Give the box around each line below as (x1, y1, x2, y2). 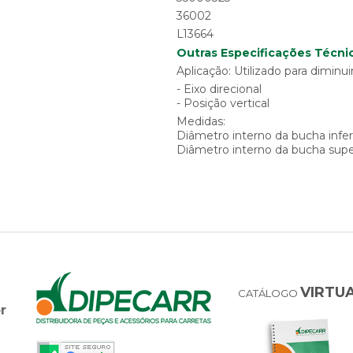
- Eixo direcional (176, 82, 262, 97)
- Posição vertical (176, 96, 269, 111)
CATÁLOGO (237, 287, 300, 300)
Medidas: (176, 114, 225, 129)
